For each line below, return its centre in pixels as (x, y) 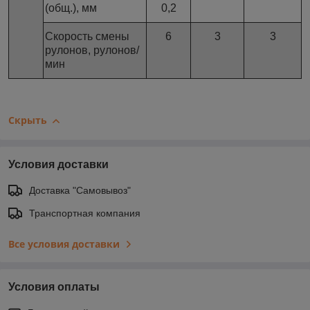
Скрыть (28, 120)
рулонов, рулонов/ (92, 51)
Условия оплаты (54, 287)
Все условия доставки (64, 244)
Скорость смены (87, 37)
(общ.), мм (71, 8)
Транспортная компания (85, 213)
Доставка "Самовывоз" (80, 191)
